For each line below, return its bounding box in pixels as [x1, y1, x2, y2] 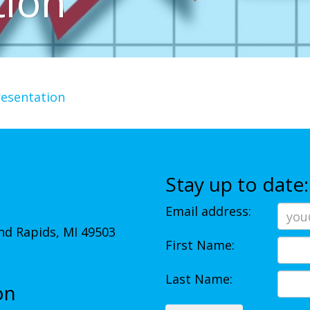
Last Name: [165, 271, 232, 287]
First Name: [165, 237, 235, 253]
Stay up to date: [165, 170, 309, 197]
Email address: [165, 203, 251, 219]
